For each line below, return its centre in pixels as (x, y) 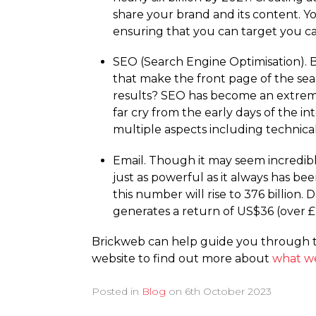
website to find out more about (182, 258)
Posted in (117, 291)
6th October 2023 (228, 291)
